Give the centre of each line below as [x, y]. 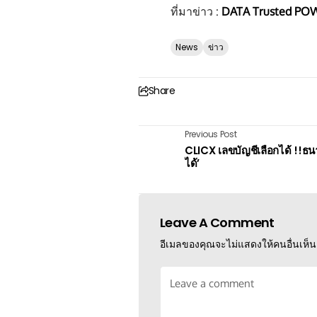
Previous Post [211, 134]
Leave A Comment [217, 223]
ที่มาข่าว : [196, 11]
